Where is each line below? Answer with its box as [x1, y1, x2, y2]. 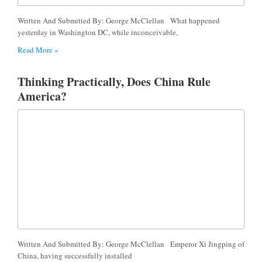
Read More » [18, 44, 58, 56]
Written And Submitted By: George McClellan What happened [18, 15, 220, 26]
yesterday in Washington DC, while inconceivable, [18, 27, 178, 38]
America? [18, 88, 67, 105]
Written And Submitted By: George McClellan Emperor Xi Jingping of [18, 239, 244, 250]
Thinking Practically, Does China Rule [18, 73, 211, 91]
